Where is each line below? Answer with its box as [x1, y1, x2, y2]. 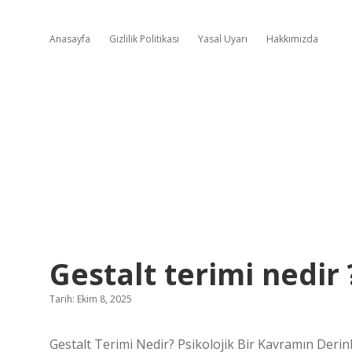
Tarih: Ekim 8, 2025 [49, 292, 132, 306]
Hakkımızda [266, 32, 318, 46]
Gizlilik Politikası [109, 32, 179, 46]
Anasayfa [49, 32, 90, 46]
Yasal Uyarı [198, 32, 247, 46]
